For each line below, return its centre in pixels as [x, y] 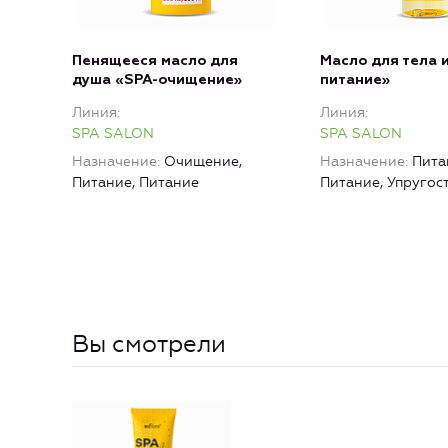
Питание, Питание [135, 183]
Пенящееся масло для [155, 61]
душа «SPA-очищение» [157, 80]
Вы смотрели [149, 344]
